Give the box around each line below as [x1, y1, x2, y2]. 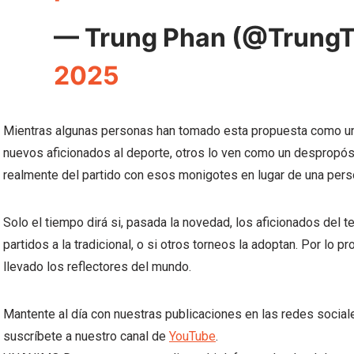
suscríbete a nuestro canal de [3, 329, 169, 344]
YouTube [169, 329, 216, 344]
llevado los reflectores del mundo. [3, 259, 191, 274]
